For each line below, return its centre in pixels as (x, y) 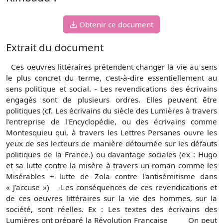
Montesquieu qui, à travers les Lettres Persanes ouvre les (111, 132)
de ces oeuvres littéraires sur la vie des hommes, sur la (111, 198)
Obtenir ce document (116, 24)
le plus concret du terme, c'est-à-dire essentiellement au (111, 77)
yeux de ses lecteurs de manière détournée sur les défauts (111, 143)
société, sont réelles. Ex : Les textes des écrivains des (111, 209)
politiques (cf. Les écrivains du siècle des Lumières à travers (111, 110)
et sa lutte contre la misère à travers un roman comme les (111, 165)
